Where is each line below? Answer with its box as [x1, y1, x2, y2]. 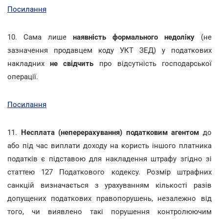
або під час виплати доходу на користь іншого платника [7, 141, 212, 150]
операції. [7, 72, 38, 81]
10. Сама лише [7, 32, 73, 42]
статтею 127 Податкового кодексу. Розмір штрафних [7, 167, 212, 176]
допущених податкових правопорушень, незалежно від [7, 194, 212, 203]
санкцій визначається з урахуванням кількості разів [7, 180, 212, 190]
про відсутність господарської [93, 59, 212, 68]
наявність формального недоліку [73, 32, 195, 42]
